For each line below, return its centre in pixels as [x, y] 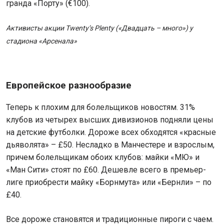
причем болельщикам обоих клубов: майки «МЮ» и [103, 157]
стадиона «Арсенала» [41, 41]
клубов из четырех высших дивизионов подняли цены [110, 120]
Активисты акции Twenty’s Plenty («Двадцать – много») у [99, 28]
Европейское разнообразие [69, 85]
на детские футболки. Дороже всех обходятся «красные [111, 132]
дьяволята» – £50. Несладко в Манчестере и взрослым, [110, 145]
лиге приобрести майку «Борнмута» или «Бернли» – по [109, 182]
